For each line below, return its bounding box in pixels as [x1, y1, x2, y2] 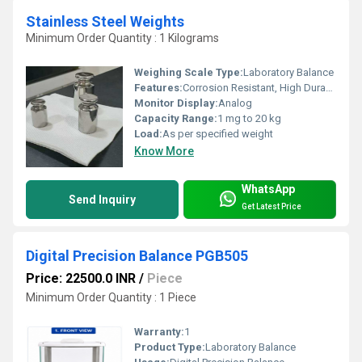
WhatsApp [242, 182, 295, 196]
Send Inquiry [69, 193, 136, 207]
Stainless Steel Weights [26, 13, 184, 31]
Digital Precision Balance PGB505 [26, 247, 248, 265]
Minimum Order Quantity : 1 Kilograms [26, 32, 219, 45]
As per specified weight [162, 128, 273, 141]
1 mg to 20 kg [217, 112, 281, 125]
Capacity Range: [134, 112, 217, 125]
